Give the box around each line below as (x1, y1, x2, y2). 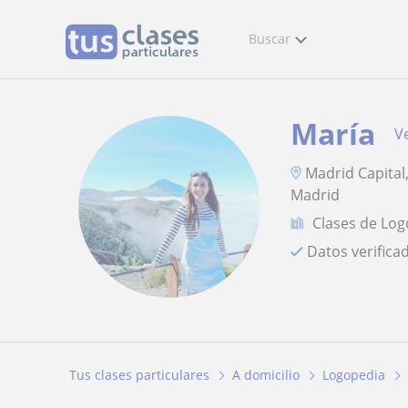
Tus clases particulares (69, 366, 209, 384)
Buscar (249, 30, 291, 47)
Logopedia (322, 366, 385, 384)
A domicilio (232, 366, 300, 384)
